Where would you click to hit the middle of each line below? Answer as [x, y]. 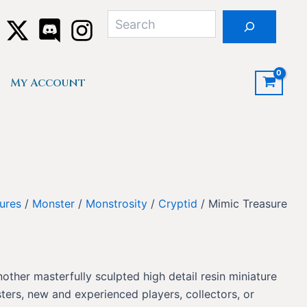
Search [212, 11]
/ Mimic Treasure [243, 204]
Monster [54, 204]
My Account [48, 83]
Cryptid [178, 204]
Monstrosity [117, 204]
